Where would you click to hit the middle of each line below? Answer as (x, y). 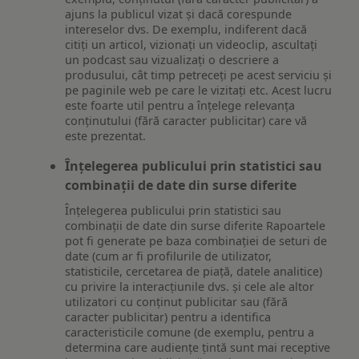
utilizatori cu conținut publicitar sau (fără (177, 301)
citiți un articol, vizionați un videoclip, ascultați (192, 45)
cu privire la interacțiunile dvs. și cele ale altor (190, 286)
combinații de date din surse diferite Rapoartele (196, 225)
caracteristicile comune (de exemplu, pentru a (190, 332)
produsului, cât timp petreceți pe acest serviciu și (199, 75)
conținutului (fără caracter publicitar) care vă (186, 121)
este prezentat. (106, 136)
